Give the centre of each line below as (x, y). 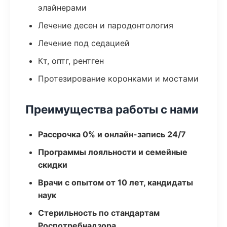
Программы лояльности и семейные (113, 152)
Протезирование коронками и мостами (118, 79)
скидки (53, 165)
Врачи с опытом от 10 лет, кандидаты (116, 182)
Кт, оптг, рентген (71, 61)
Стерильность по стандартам (99, 213)
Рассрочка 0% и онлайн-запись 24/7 (112, 134)
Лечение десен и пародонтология (106, 25)
